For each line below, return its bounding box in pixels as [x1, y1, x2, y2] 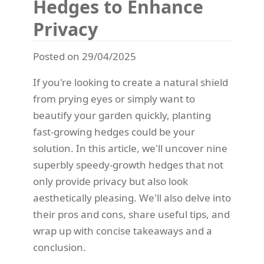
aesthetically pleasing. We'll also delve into [33, 190, 231, 204]
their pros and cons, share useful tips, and [33, 207, 230, 221]
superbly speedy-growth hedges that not [33, 157, 223, 171]
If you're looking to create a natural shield [33, 75, 228, 89]
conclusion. [33, 240, 86, 254]
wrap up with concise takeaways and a [33, 223, 212, 237]
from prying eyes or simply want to [33, 91, 195, 105]
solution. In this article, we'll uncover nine [33, 141, 227, 155]
